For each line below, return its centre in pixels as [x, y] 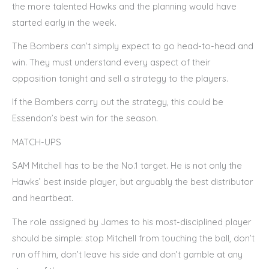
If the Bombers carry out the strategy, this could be [118, 102]
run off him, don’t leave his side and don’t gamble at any [127, 254]
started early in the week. [64, 22]
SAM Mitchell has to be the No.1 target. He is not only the [127, 166]
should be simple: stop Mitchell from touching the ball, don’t [133, 238]
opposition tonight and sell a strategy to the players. [120, 78]
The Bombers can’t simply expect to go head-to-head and [133, 46]
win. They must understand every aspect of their [111, 62]
